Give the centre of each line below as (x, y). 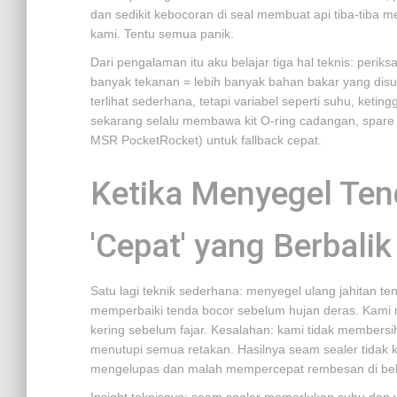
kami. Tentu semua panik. (162, 34)
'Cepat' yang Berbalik (241, 246)
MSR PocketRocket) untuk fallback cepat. (206, 140)
